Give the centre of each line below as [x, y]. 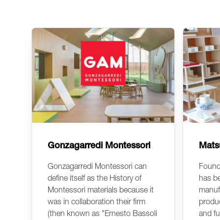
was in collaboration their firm [96, 202]
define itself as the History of [95, 178]
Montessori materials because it [101, 190]
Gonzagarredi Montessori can [97, 166]
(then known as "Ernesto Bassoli [102, 213]
